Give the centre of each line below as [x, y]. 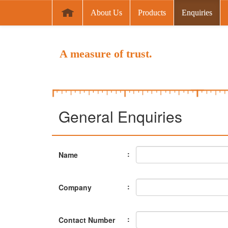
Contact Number [87, 220]
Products [152, 12]
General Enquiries [120, 116]
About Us [106, 12]
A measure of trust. [106, 54]
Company [75, 187]
